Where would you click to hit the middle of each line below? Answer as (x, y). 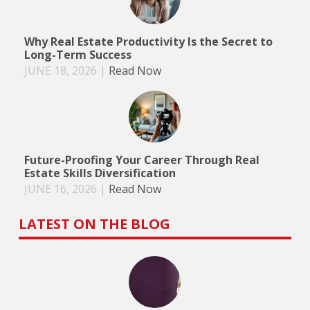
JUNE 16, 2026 (60, 189)
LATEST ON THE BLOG (94, 224)
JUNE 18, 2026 (60, 70)
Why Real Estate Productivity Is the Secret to (148, 41)
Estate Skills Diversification (100, 173)
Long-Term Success (77, 54)
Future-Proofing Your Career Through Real (142, 159)
